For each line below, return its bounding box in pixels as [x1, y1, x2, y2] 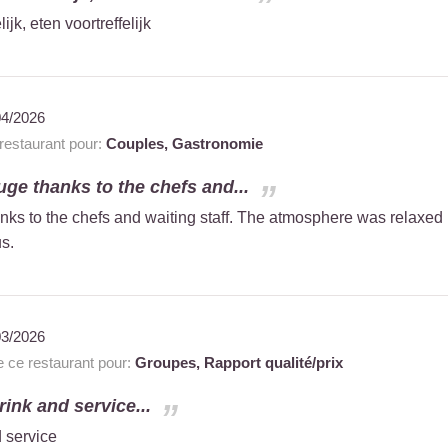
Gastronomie [171, 134, 263, 152]
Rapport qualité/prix [203, 353, 343, 371]
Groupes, [134, 353, 204, 371]
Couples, [105, 134, 172, 152]
